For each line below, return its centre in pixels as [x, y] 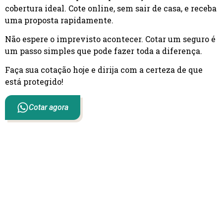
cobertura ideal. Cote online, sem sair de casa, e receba [111, 8]
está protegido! [34, 82]
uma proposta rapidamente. [59, 20]
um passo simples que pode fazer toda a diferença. [104, 51]
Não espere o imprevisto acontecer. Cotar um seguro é [110, 39]
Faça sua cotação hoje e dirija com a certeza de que [104, 70]
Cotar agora [49, 107]
